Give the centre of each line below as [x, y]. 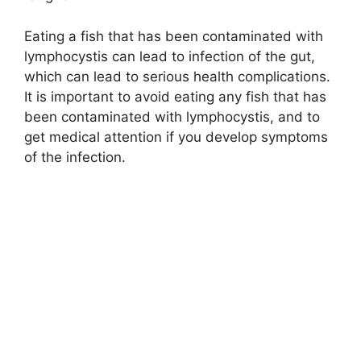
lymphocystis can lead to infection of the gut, [170, 56]
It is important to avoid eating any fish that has [175, 96]
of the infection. [75, 157]
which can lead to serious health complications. [177, 76]
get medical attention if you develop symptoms [176, 137]
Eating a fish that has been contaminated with [174, 36]
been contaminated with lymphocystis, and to [172, 116]
